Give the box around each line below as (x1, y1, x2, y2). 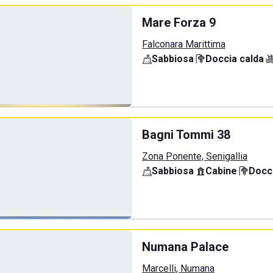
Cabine (205, 165, 237, 177)
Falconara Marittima (142, 38, 225, 50)
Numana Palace (142, 239, 229, 254)
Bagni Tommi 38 (142, 127, 230, 142)
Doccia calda (205, 53, 264, 65)
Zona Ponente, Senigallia (142, 151, 247, 162)
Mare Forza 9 (142, 15, 216, 30)
